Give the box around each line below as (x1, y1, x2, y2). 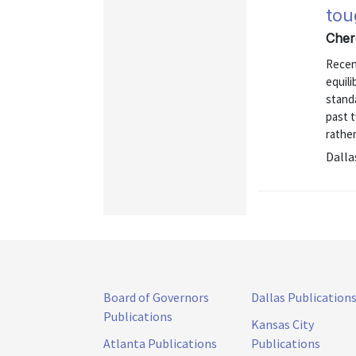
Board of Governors (103, 289, 209, 305)
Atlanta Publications (103, 335, 217, 351)
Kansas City (251, 316, 314, 332)
